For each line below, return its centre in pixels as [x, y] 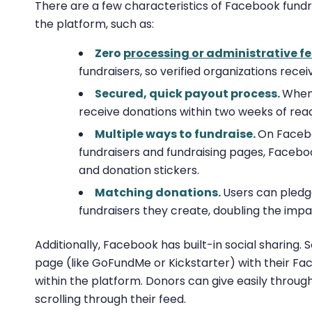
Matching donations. [159, 193]
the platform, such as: [94, 24]
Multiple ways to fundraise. [176, 134]
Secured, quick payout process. [188, 94]
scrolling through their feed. [110, 299]
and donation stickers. [139, 171]
